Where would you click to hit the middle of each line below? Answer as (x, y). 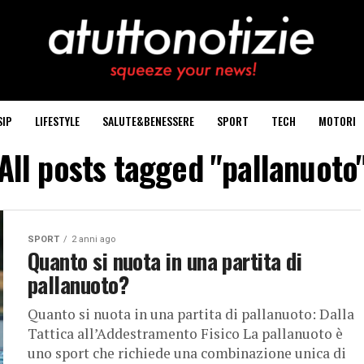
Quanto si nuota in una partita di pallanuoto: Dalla (191, 314)
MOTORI (337, 121)
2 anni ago (93, 239)
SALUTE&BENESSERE (148, 121)
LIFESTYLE (57, 121)
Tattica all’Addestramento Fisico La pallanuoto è (185, 334)
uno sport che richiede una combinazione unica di (187, 353)
